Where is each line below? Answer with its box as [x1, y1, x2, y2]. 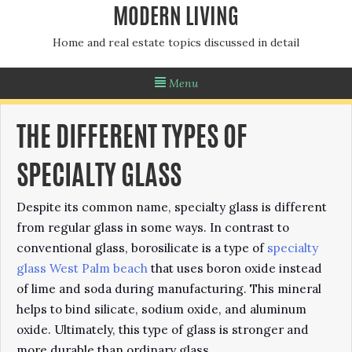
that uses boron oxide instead [148, 261, 322, 276]
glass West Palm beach [16, 261, 148, 276]
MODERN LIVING [113, 8, 239, 30]
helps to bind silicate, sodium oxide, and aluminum [16, 302, 306, 317]
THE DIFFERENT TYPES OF [16, 126, 247, 153]
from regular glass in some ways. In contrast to [16, 220, 289, 235]
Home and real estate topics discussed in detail [53, 35, 299, 49]
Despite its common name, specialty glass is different [16, 200, 327, 214]
